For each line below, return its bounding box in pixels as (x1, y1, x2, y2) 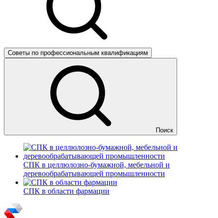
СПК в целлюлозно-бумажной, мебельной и (23, 161, 170, 169)
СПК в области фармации (23, 187, 109, 195)
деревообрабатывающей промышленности (23, 169, 165, 178)
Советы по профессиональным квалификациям (8, 49, 148, 56)
